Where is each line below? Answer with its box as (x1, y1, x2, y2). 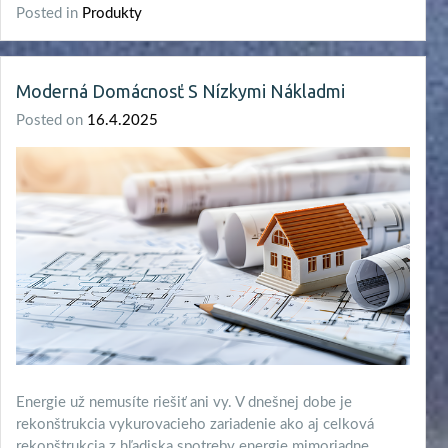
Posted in (16, 5, 82, 21)
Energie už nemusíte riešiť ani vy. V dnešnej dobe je (16, 395, 352, 411)
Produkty (82, 5, 142, 21)
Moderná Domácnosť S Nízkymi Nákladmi (16, 80, 345, 101)
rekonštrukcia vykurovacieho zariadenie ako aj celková (16, 417, 374, 433)
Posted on (16, 112, 87, 128)
